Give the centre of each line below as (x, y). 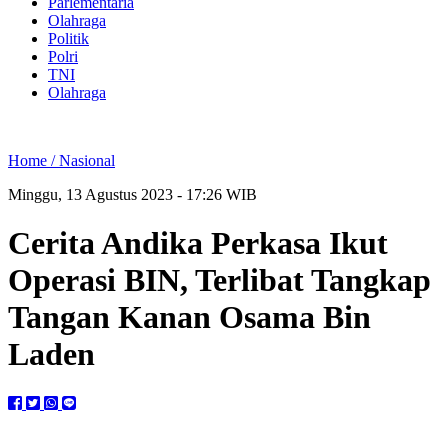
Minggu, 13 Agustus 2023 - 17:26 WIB (132, 194)
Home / (33, 160)
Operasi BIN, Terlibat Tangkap (219, 280)
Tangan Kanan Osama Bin (189, 317)
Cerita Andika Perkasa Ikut (198, 243)
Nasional (87, 160)
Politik (68, 38)
